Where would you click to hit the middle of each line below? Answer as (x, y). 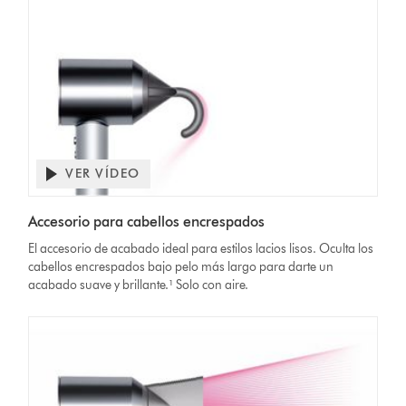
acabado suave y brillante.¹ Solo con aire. (139, 285)
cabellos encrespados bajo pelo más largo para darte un (181, 267)
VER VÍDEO (103, 174)
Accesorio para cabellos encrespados (147, 222)
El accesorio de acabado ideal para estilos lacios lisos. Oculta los (201, 249)
